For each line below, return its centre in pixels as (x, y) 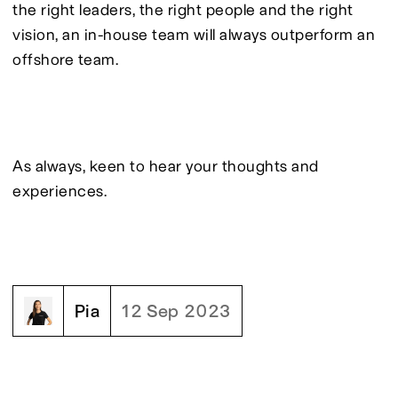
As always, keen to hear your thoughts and (167, 166)
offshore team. (65, 59)
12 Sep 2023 (176, 310)
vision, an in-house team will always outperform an (196, 34)
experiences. (60, 191)
